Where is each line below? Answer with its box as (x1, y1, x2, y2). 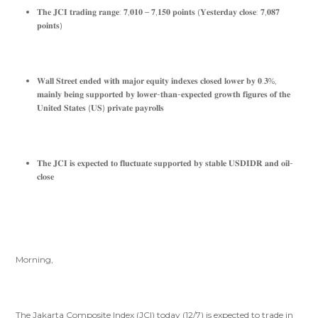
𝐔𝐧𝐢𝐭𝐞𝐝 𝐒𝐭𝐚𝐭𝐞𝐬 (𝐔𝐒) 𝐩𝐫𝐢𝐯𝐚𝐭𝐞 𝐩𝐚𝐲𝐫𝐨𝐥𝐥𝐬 (37, 102, 165, 114)
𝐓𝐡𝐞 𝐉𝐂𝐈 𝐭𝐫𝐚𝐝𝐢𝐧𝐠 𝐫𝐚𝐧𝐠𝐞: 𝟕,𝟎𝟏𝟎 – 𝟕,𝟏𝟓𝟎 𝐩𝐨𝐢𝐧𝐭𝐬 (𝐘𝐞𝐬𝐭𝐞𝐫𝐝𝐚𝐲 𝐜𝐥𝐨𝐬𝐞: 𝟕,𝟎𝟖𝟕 (37, 6, 280, 18)
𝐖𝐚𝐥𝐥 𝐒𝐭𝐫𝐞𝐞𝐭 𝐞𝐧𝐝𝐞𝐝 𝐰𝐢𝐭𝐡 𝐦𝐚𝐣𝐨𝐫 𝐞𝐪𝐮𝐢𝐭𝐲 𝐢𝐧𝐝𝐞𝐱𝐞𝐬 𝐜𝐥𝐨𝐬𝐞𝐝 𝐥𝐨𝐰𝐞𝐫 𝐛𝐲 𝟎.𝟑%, (37, 75, 278, 87)
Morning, (16, 254, 54, 265)
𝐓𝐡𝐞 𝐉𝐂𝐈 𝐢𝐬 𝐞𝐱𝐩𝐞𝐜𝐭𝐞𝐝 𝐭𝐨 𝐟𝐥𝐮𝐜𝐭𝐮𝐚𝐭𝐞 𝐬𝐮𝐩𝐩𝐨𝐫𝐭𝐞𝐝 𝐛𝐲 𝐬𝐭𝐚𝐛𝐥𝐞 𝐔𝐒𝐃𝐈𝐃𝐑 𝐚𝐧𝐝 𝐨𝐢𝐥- (37, 158, 294, 169)
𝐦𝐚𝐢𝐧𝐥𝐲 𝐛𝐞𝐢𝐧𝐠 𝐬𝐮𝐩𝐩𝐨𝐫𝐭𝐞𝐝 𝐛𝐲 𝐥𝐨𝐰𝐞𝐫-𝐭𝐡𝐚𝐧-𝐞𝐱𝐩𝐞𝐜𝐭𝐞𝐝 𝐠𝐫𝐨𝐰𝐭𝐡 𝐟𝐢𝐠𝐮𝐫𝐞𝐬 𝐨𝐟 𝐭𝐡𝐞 (37, 89, 291, 100)
